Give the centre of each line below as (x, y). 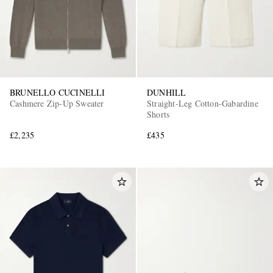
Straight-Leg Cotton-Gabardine (203, 104)
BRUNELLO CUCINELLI (58, 93)
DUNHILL (167, 93)
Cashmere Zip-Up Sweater (57, 104)
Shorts (158, 115)
